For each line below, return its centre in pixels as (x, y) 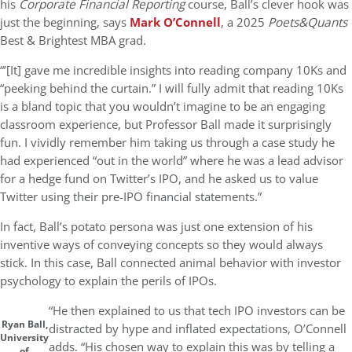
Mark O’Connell (175, 22)
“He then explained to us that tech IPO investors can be (197, 311)
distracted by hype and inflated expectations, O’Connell (198, 329)
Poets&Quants (308, 22)
